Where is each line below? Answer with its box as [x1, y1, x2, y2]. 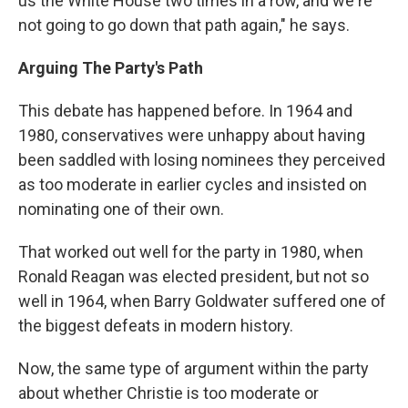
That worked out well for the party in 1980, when [18, 241, 363, 261]
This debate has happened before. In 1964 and [18, 100, 352, 120]
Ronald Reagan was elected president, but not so [18, 266, 369, 286]
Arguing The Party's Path [18, 57, 203, 77]
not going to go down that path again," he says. [18, 15, 350, 35]
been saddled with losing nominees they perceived [18, 149, 385, 169]
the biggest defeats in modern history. [18, 315, 293, 335]
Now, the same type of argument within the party [18, 358, 369, 378]
